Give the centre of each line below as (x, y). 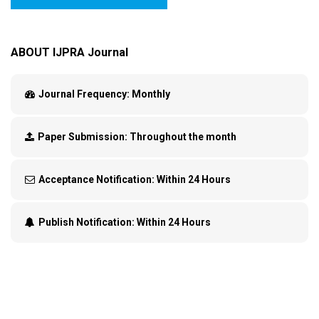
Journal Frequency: (84, 94)
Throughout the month (182, 136)
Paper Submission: (83, 136)
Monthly (150, 94)
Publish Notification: (88, 222)
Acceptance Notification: (98, 179)
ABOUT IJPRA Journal (69, 52)
